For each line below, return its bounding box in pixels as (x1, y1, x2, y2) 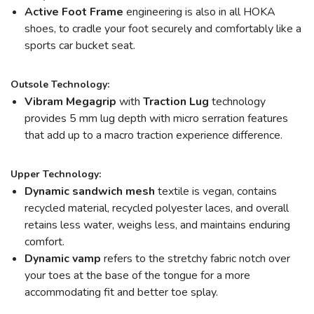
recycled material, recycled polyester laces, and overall (25, 200, 289, 217)
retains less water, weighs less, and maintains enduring (25, 217, 290, 233)
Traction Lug (140, 94, 209, 110)
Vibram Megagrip (25, 94, 119, 110)
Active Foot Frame (25, 4, 123, 20)
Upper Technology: (11, 168, 101, 182)
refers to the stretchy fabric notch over (101, 251, 290, 267)
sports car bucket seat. (25, 38, 138, 54)
